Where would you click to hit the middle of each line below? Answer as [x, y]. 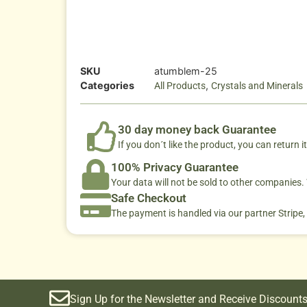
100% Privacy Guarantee [175, 168]
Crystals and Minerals [257, 86]
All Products [180, 86]
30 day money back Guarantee [197, 130]
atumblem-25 [186, 71]
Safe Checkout [149, 198]
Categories [107, 86]
